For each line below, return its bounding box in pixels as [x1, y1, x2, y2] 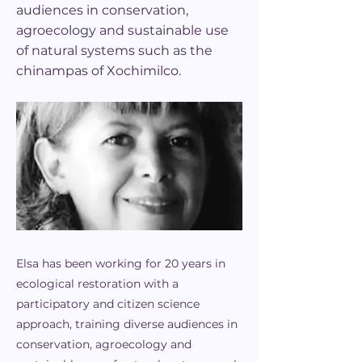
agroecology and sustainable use [16, 23, 229, 38]
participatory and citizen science [16, 297, 200, 311]
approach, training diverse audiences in [16, 317, 238, 331]
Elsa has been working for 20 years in [16, 256, 225, 271]
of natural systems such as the [16, 43, 213, 58]
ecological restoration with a [16, 276, 179, 291]
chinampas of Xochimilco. [16, 63, 181, 78]
